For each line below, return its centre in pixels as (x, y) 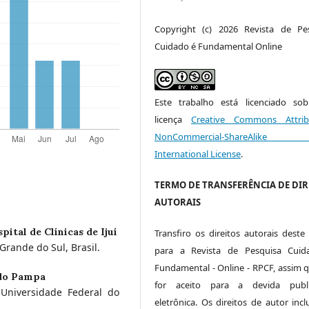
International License (198, 153)
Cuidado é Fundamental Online (218, 46)
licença (173, 119)
